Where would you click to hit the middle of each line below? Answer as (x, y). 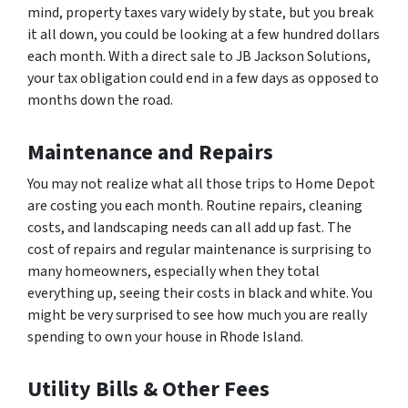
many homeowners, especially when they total (173, 272)
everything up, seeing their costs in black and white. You (200, 294)
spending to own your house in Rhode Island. (165, 337)
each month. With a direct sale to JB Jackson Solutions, (199, 57)
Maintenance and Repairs (150, 153)
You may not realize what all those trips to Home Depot (201, 184)
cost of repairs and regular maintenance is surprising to (199, 250)
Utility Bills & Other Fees (148, 390)
